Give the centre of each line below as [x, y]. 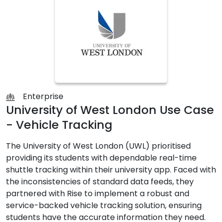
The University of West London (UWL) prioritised [98, 146]
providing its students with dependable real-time [101, 158]
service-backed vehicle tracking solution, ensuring [104, 205]
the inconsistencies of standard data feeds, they [100, 182]
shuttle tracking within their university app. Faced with [111, 170]
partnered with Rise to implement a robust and [98, 194]
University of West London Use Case [110, 110]
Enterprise [43, 96]
